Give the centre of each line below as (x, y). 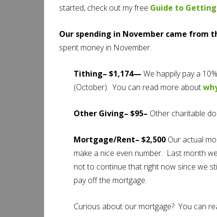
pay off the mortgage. (110, 180)
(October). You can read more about (138, 87)
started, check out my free (105, 8)
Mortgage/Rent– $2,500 (120, 139)
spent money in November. (105, 47)
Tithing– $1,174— (108, 74)
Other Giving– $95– (112, 113)
